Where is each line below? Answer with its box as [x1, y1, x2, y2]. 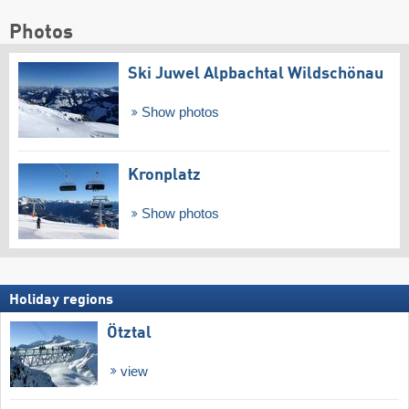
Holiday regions [9, 292, 113, 308]
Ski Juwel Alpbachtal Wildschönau [128, 66, 383, 83]
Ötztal [107, 324, 152, 341]
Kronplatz [128, 166, 201, 184]
